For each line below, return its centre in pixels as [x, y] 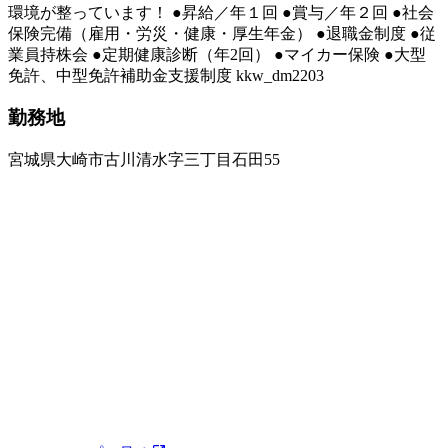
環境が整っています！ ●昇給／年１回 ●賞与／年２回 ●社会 [221, 12]
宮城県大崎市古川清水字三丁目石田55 [144, 160]
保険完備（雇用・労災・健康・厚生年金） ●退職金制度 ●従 [222, 33]
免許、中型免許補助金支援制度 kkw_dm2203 [166, 75]
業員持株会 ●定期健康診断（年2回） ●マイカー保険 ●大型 [217, 54]
